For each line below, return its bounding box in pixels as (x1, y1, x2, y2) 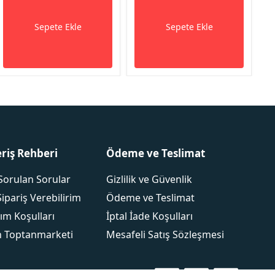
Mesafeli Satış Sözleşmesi (106, 228, 224, 242)
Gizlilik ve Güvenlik (106, 172, 192, 187)
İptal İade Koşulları (106, 209, 193, 223)
